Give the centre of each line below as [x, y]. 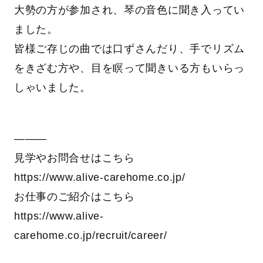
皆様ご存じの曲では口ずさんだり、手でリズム [129, 48]
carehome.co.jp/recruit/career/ [90, 235]
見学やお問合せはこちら [74, 158]
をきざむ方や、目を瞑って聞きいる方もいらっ [129, 68]
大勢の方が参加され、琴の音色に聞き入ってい [129, 10]
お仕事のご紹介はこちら [74, 196]
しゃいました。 [52, 87]
